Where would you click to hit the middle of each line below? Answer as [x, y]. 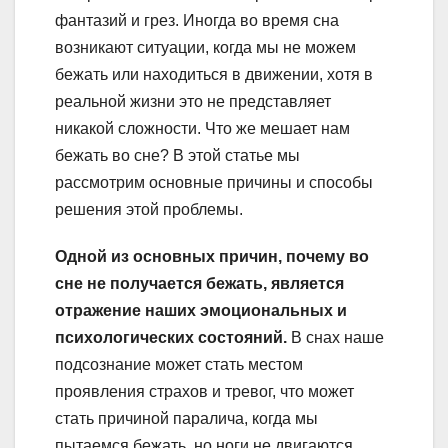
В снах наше [335, 338]
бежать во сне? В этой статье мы [177, 156]
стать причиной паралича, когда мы [186, 419]
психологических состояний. [171, 338]
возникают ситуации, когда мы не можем [205, 48]
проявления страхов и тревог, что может [204, 392]
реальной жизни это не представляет [193, 102]
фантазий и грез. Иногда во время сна [197, 21]
